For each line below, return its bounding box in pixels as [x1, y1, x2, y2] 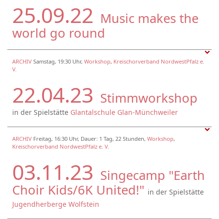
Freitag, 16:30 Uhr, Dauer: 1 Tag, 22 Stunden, [33, 134, 147, 142]
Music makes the [100, 9, 198, 27]
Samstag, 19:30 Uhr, [33, 57, 84, 65]
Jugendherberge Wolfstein [12, 199, 99, 209]
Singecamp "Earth [100, 166, 205, 184]
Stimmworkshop [100, 89, 197, 107]
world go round [12, 24, 105, 42]
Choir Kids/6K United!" [12, 181, 148, 198]
